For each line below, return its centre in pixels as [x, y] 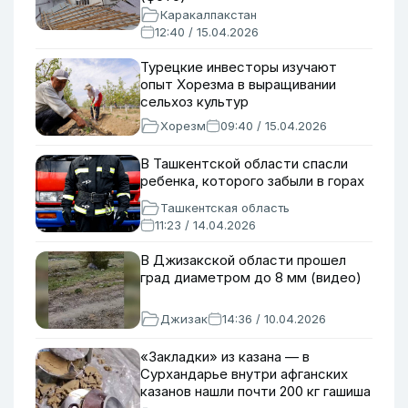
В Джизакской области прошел [243, 260]
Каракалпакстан [209, 15]
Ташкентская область [225, 208]
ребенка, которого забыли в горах [252, 181]
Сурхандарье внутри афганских [244, 374]
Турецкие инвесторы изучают [239, 67]
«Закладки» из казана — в [225, 357]
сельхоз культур [194, 102]
